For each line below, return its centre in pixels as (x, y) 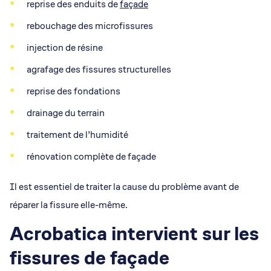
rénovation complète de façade (91, 157)
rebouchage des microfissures (90, 26)
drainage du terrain (66, 113)
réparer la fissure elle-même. (69, 205)
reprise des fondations (73, 91)
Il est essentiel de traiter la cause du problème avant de (124, 187)
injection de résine (65, 48)
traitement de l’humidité (77, 135)
